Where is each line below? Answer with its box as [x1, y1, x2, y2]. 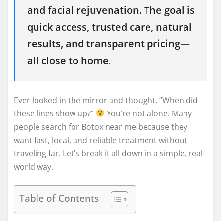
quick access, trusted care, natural [27, 20, 192, 34]
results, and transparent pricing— [27, 37, 190, 51]
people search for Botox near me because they [14, 121, 187, 132]
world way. [14, 161, 53, 172]
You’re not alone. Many [105, 108, 192, 119]
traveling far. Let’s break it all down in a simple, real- [14, 147, 205, 159]
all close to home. [27, 54, 111, 68]
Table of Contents [19, 191, 99, 205]
